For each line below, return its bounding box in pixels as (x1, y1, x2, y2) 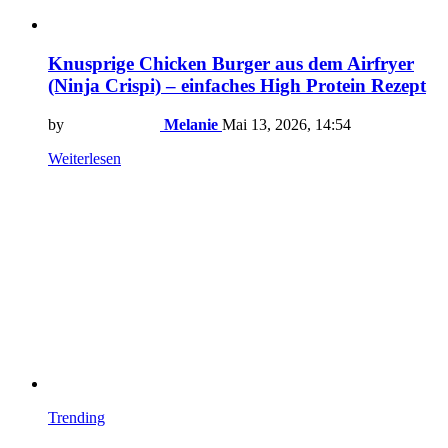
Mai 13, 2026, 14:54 (222, 115, 351, 133)
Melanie (164, 115, 218, 133)
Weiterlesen (48, 149, 121, 167)
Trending (48, 408, 105, 426)
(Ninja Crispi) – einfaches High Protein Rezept (48, 74, 426, 96)
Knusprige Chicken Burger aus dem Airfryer (48, 52, 414, 74)
